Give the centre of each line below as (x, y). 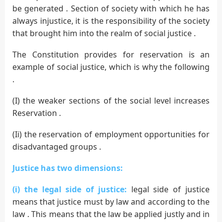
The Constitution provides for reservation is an (111, 54)
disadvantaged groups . (57, 146)
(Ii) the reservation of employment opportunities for (111, 134)
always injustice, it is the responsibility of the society (111, 21)
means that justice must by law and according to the (111, 201)
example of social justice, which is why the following (111, 67)
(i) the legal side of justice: (72, 189)
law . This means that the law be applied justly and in (111, 214)
